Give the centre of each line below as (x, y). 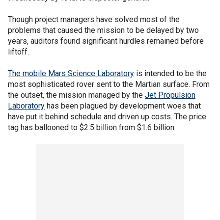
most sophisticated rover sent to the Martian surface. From (109, 84)
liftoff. (18, 52)
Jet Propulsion (170, 95)
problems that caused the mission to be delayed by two (103, 30)
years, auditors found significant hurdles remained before (106, 41)
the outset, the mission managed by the (76, 95)
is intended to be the (170, 73)
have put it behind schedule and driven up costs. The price (107, 116)
